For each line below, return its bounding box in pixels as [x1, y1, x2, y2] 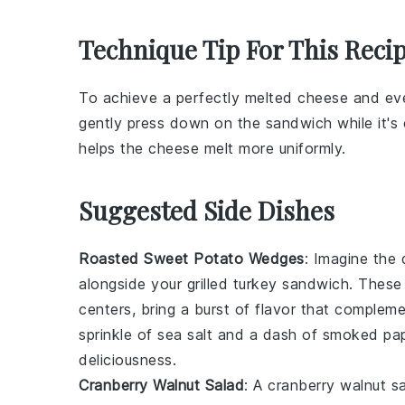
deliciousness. [79, 351, 176, 369]
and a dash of [212, 325, 323, 344]
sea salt [157, 325, 212, 344]
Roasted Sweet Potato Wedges [79, 250, 305, 268]
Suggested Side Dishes [79, 193, 334, 227]
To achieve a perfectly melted [79, 89, 297, 107]
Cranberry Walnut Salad [79, 376, 244, 394]
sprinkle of [79, 325, 157, 344]
